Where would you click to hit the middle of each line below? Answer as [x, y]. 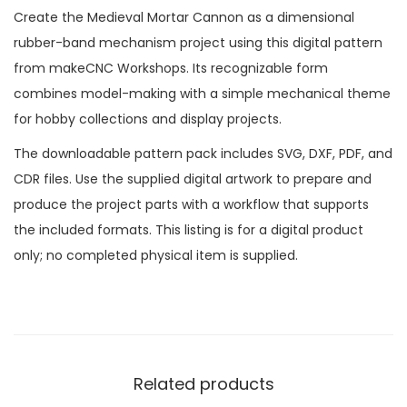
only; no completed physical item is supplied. [156, 255]
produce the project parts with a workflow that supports [191, 204]
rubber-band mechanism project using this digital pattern [198, 42]
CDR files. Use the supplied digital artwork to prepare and [193, 179]
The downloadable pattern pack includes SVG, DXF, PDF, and [203, 153]
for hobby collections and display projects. [148, 119]
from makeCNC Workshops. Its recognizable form [171, 68]
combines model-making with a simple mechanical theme [202, 93]
